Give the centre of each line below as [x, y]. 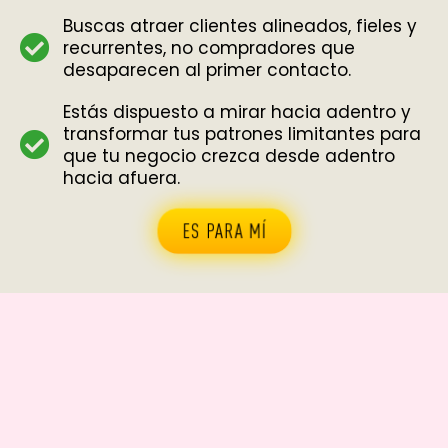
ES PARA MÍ [224, 231]
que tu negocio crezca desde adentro [228, 156]
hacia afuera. [121, 178]
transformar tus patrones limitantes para [241, 134]
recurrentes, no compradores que [208, 48]
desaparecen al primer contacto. [206, 70]
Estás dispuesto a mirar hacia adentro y [236, 112]
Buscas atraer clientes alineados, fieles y [239, 26]
